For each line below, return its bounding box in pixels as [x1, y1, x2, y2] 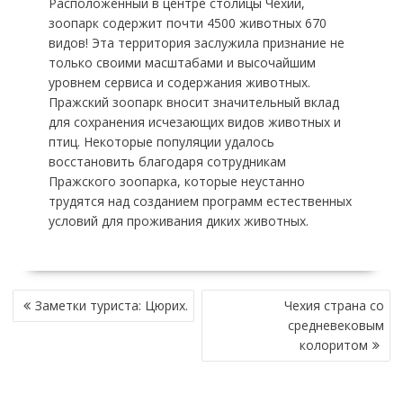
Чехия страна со [284, 297, 385, 314]
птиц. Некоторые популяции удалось [48, 133, 274, 150]
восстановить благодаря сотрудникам [48, 153, 286, 170]
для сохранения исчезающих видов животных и [48, 113, 341, 130]
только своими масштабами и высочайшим [48, 54, 316, 71]
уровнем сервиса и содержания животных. [48, 74, 310, 91]
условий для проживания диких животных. [48, 212, 309, 229]
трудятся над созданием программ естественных [48, 193, 352, 210]
